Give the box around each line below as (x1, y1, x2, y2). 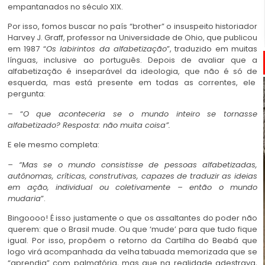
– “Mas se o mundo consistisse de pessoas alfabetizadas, (8, 159, 257, 170)
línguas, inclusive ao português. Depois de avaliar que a (8, 54, 257, 66)
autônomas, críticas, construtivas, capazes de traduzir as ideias (8, 170, 257, 182)
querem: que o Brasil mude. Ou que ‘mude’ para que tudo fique (8, 223, 257, 235)
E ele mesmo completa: (8, 139, 99, 151)
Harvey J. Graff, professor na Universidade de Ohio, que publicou (8, 32, 257, 44)
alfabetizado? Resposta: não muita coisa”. (8, 119, 173, 131)
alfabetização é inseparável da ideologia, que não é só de (8, 66, 257, 77)
